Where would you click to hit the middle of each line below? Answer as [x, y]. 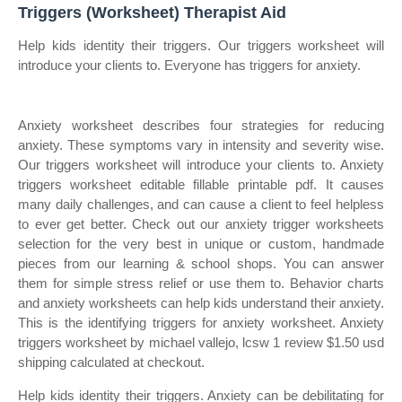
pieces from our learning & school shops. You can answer [201, 263]
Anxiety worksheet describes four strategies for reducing [201, 125]
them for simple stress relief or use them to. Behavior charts [201, 283]
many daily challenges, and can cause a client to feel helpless [201, 204]
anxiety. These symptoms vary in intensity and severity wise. [201, 145]
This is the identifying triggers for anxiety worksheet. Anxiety [201, 323]
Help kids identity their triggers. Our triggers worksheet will [201, 45]
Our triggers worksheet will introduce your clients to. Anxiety [201, 165]
